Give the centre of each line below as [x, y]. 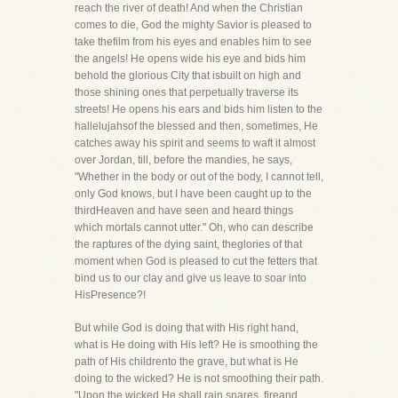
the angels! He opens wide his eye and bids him [190, 59]
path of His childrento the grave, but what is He [187, 362]
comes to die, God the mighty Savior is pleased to [193, 25]
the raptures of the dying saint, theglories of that [188, 244]
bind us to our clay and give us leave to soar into [191, 278]
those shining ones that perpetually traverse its [187, 92]
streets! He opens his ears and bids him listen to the [199, 109]
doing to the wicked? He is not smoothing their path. [199, 378]
